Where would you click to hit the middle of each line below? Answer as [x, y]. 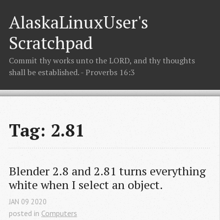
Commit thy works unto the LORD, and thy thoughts [102, 61]
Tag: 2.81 [47, 130]
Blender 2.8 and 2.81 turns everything [107, 171]
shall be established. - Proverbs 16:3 [72, 72]
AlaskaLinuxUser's [79, 22]
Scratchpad [51, 42]
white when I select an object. [86, 185]
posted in [25, 213]
